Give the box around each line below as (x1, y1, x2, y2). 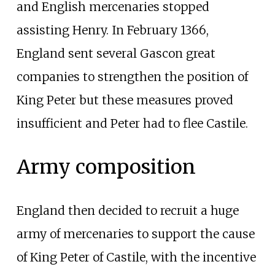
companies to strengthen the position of (16, 69, 248, 85)
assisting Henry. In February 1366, (16, 23, 209, 38)
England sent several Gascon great (16, 46, 215, 61)
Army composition (16, 155, 196, 180)
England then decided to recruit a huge (16, 203, 239, 219)
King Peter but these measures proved (16, 93, 233, 108)
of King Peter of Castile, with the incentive (16, 250, 256, 265)
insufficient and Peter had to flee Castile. (16, 116, 248, 131)
